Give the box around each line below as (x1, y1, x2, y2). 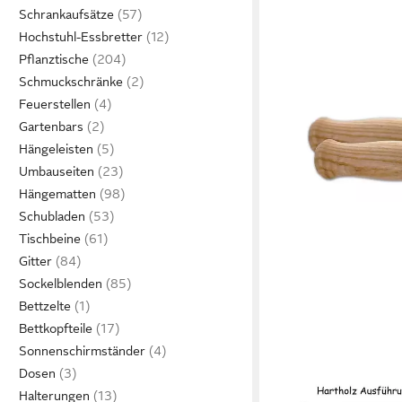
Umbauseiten (19, 164, 94, 179)
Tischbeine (19, 232, 81, 246)
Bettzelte (19, 299, 71, 313)
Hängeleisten (19, 142, 93, 156)
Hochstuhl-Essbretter (19, 30, 143, 44)
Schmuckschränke (19, 74, 123, 89)
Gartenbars (19, 119, 83, 134)
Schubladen (19, 209, 85, 223)
